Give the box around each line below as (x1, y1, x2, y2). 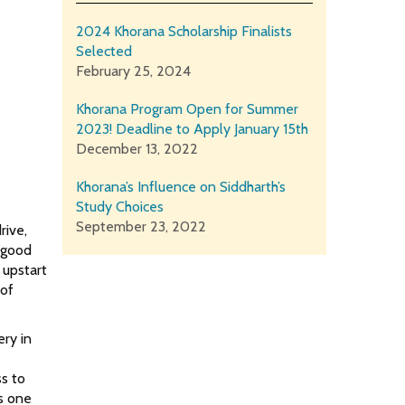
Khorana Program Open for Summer (75, 100, 298, 118)
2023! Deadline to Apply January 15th (75, 120, 308, 138)
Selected (75, 42, 132, 61)
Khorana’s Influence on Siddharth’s (75, 178, 286, 196)
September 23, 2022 (75, 218, 206, 236)
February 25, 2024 (75, 62, 191, 80)
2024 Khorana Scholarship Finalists (75, 23, 292, 41)
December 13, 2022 (75, 140, 198, 158)
